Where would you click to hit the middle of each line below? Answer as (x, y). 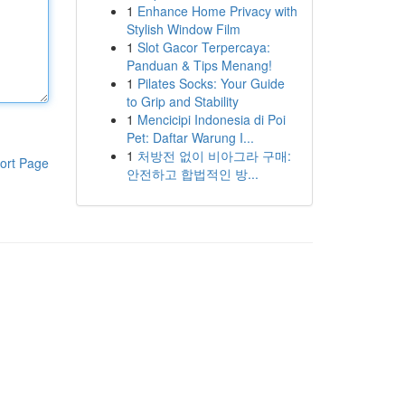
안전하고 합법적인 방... (192, 174)
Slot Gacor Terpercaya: (203, 47)
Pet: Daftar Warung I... (190, 137)
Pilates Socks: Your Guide (211, 83)
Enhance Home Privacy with (217, 11)
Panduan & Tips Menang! (199, 65)
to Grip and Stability (182, 101)
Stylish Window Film (183, 29)
